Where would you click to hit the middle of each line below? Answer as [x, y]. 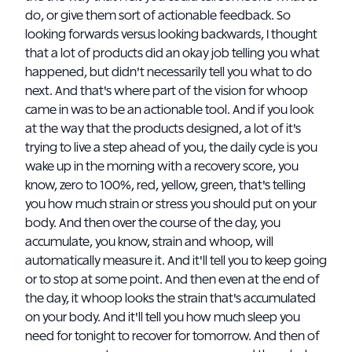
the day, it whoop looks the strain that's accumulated [170, 299]
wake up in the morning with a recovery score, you [162, 167]
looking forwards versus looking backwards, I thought [171, 35]
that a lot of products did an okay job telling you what [172, 53]
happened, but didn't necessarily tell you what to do [169, 72]
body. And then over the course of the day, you [153, 223]
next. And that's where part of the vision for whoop [167, 91]
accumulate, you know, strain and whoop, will [149, 242]
